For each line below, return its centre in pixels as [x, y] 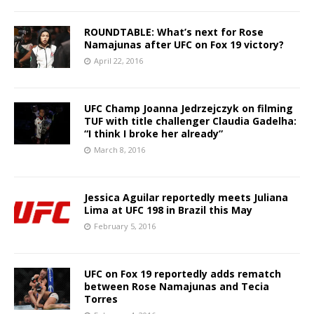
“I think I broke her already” [153, 133]
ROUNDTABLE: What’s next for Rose [174, 32]
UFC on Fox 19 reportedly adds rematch [183, 273]
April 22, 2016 [118, 60]
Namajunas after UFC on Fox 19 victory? [184, 44]
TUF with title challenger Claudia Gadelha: [190, 121]
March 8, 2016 [120, 149]
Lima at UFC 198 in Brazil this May [168, 210]
